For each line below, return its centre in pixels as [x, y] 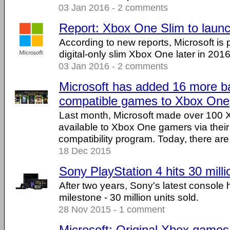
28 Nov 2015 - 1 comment [112, 209]
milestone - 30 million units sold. [129, 197]
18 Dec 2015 [85, 151]
